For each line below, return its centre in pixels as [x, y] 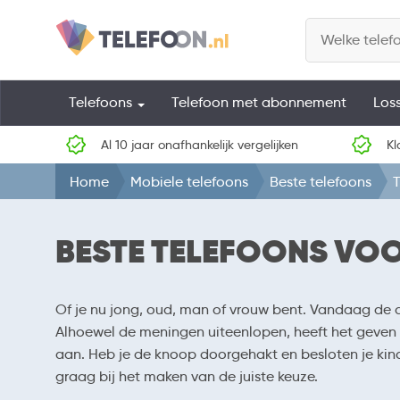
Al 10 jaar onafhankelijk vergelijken [200, 145]
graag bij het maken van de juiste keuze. [187, 377]
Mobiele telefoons [189, 182]
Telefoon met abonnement [259, 102]
